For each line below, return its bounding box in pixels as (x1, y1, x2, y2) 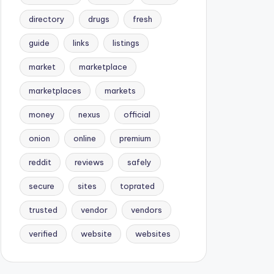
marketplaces (28, 86, 81, 95)
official (123, 109, 150, 119)
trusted (28, 205, 57, 215)
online (73, 133, 96, 143)
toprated (119, 181, 155, 191)
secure (28, 181, 54, 191)
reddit (28, 157, 51, 167)
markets (104, 86, 136, 95)
